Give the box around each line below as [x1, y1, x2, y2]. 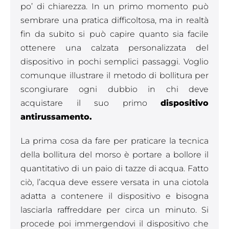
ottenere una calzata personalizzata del [20, 43, 209, 53]
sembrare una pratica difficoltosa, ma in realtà [20, 15, 209, 25]
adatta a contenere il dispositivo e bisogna [20, 191, 209, 201]
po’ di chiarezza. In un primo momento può [20, 2, 209, 11]
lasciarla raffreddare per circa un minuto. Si [20, 205, 209, 215]
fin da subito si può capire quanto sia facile [20, 29, 209, 39]
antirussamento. [20, 112, 92, 122]
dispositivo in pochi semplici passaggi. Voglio [20, 57, 209, 66]
